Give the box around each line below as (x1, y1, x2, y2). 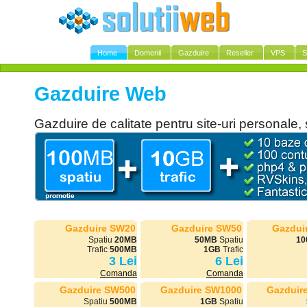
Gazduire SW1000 (160, 284, 242, 296)
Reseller (226, 49, 254, 57)
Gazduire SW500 (60, 284, 136, 296)
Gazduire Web (34, 83, 167, 106)
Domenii (134, 49, 161, 57)
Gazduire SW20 (65, 223, 136, 234)
